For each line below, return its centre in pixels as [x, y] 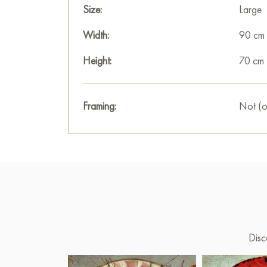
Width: [96, 35]
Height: [97, 60]
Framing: [100, 106]
